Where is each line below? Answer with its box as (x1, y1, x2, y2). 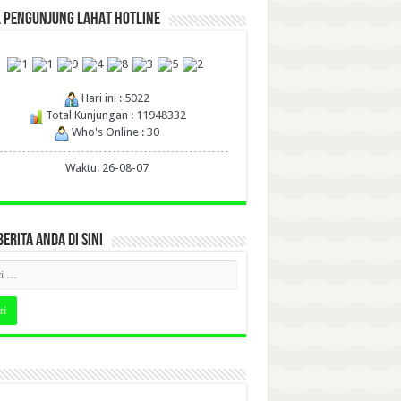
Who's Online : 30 (69, 125, 159, 140)
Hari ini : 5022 (79, 91, 149, 106)
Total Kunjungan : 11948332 (42, 108, 186, 123)
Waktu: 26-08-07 (65, 161, 149, 175)
